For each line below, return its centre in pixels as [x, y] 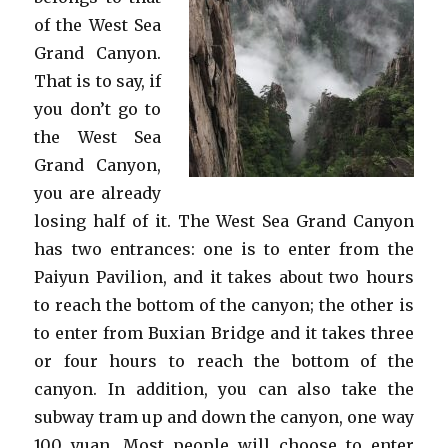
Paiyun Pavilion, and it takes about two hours [224, 277]
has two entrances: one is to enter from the [224, 249]
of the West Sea [97, 25]
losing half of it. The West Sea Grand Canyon [224, 221]
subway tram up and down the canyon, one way [224, 417]
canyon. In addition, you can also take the [224, 389]
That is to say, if [97, 81]
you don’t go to [97, 109]
